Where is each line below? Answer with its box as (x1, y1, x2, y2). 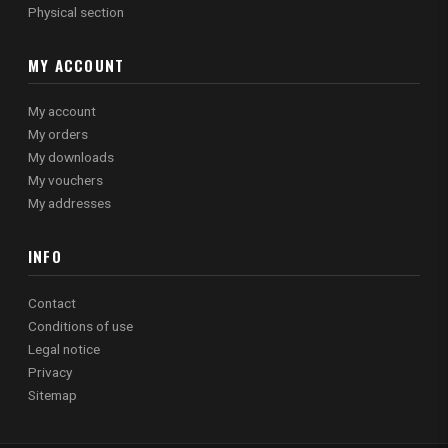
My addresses (28, 195, 111, 212)
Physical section (28, 3, 124, 20)
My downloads (28, 149, 114, 166)
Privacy (28, 364, 72, 381)
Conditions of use (28, 318, 133, 335)
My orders (28, 126, 88, 143)
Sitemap (28, 387, 77, 404)
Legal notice (28, 341, 100, 358)
